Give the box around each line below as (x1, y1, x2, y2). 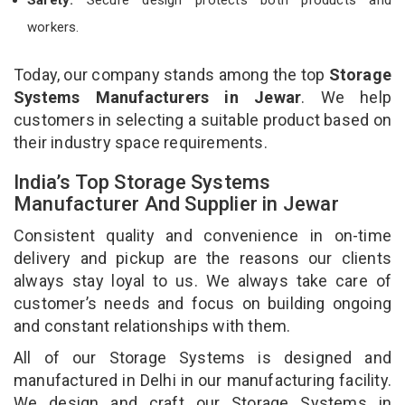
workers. (27, 18, 80, 35)
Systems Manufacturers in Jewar (14, 87, 302, 107)
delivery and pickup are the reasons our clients (14, 248, 391, 268)
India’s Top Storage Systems (14, 170, 271, 193)
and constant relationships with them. (14, 316, 295, 335)
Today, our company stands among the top (14, 64, 329, 84)
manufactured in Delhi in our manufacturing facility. (14, 370, 391, 390)
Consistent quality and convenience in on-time (14, 225, 391, 245)
